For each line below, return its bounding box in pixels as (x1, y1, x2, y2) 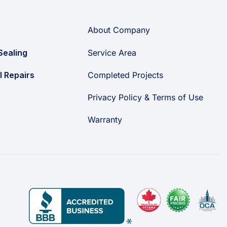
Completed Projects (87, 69, 163, 80)
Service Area (87, 47, 136, 58)
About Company (87, 25, 150, 35)
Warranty (87, 115, 122, 125)
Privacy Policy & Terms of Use (87, 92, 203, 103)
